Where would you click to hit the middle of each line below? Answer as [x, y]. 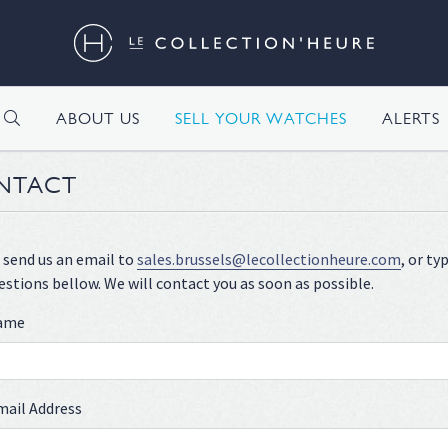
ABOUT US [98, 118]
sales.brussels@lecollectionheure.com [269, 259]
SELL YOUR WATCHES [261, 118]
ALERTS [411, 118]
